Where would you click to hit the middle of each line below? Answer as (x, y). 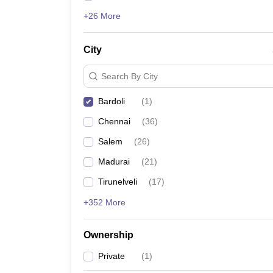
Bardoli (112, 101)
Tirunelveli (118, 182)
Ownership (108, 235)
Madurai (114, 161)
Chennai (114, 121)
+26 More (102, 16)
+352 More (105, 202)
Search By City (129, 76)
